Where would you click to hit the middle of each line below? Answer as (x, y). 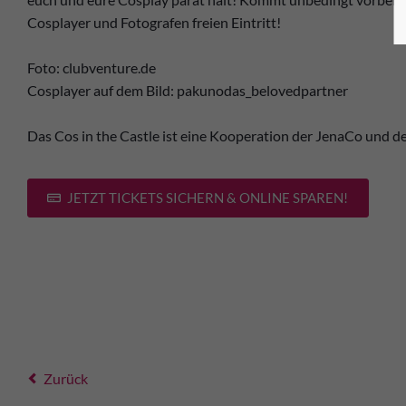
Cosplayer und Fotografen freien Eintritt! (154, 22)
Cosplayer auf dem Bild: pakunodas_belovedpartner (188, 90)
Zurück (66, 379)
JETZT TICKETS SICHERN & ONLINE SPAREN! (207, 197)
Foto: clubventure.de (92, 68)
